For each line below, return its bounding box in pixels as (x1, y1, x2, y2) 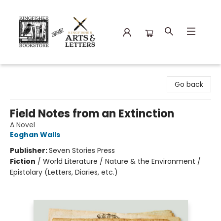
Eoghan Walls (10, 130, 60, 140)
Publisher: (10, 146, 49, 155)
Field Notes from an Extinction (10, 106, 174, 121)
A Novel (10, 120, 35, 130)
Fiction (10, 156, 36, 166)
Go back (175, 79, 203, 89)
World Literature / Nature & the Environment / (43, 156, 201, 166)
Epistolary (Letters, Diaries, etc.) (10, 167, 118, 177)
